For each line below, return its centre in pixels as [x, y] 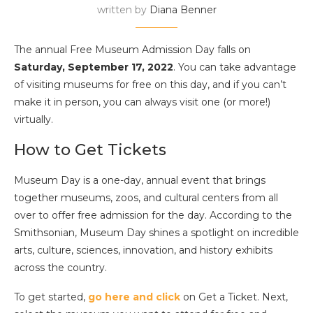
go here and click [134, 297]
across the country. [60, 268]
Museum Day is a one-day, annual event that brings [140, 180]
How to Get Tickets [90, 150]
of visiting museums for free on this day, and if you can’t [150, 85]
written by [123, 10]
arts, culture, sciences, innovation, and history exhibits [143, 250]
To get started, [51, 297]
